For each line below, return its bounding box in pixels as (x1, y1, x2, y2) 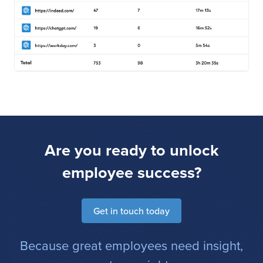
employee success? (62, 161, 201, 184)
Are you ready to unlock (44, 139, 219, 162)
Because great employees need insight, (20, 236, 243, 255)
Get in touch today (93, 204, 170, 218)
